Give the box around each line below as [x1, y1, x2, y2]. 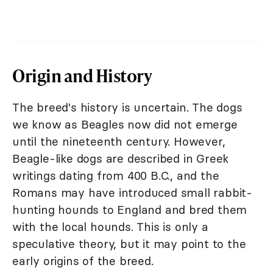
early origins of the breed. [12, 253, 154, 268]
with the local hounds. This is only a [12, 219, 208, 234]
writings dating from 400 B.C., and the [12, 168, 219, 183]
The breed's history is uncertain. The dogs [12, 99, 243, 115]
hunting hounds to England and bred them [12, 202, 247, 217]
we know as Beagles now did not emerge [12, 116, 238, 132]
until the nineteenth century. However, [12, 133, 225, 149]
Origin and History [12, 63, 152, 87]
